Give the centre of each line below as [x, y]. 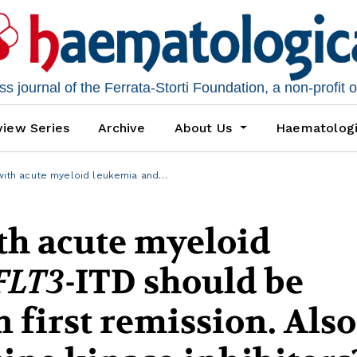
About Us [205, 128]
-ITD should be [184, 282]
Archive [122, 128]
